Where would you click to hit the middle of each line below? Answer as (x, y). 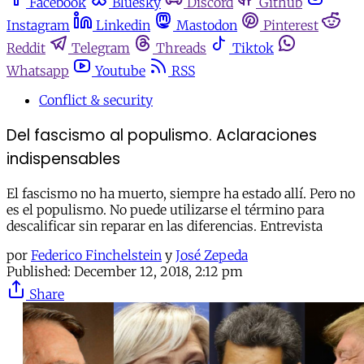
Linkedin (123, 25)
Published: (39, 272)
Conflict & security (96, 100)
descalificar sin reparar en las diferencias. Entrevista (165, 226)
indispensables (63, 158)
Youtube (120, 71)
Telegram (101, 48)
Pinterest (291, 25)
